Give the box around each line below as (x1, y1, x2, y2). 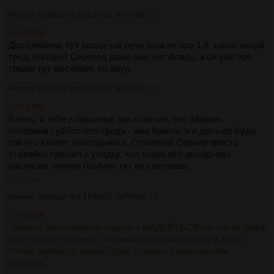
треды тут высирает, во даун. (9, 63, 132, 74)
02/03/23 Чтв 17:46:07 (37, 193, 112, 202)
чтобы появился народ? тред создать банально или (9, 245, 228, 256)
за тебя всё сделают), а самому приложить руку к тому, (9, 234, 243, 245)
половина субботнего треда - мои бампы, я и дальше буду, (9, 125, 257, 136)
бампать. (9, 257, 46, 268)
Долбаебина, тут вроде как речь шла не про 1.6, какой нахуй (9, 40, 264, 51)
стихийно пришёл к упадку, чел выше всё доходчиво (9, 149, 231, 160)
